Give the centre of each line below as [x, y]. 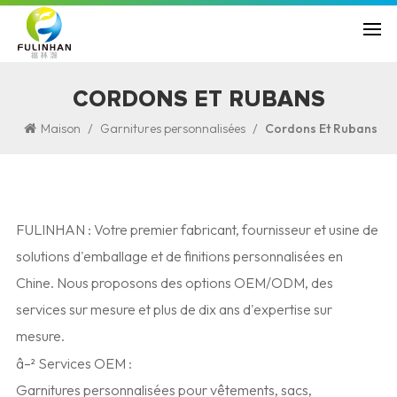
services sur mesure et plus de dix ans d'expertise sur [174, 309]
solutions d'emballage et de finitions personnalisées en [179, 256]
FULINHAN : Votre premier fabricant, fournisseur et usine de [197, 230]
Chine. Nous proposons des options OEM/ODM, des [174, 283]
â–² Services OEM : [74, 363]
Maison [61, 128]
